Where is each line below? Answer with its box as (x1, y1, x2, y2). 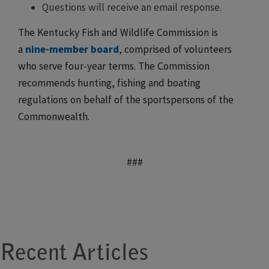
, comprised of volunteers (119, 43, 232, 56)
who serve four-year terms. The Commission (18, 59, 210, 73)
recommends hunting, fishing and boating (18, 76, 201, 89)
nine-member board (25, 43, 119, 56)
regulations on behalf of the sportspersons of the (18, 93, 234, 106)
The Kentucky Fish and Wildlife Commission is (18, 26, 218, 39)
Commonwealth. (18, 110, 89, 123)
